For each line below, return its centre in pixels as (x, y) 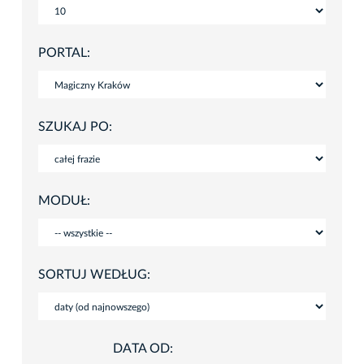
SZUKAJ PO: (75, 126)
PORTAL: (64, 52)
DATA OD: (143, 348)
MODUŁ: (64, 200)
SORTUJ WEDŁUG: (94, 274)
